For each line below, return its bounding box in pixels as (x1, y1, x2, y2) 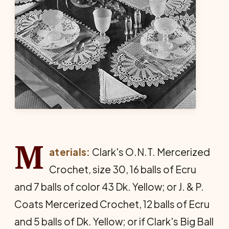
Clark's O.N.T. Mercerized (90, 146, 210, 158)
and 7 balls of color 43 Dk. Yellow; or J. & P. (14, 180, 204, 193)
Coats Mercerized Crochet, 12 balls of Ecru (14, 198, 210, 210)
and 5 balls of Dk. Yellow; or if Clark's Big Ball (14, 215, 214, 227)
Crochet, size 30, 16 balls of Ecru (49, 163, 196, 175)
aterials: (49, 146, 90, 158)
